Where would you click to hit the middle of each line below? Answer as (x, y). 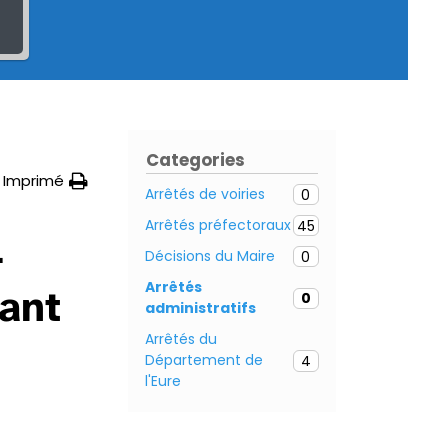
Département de (204, 360)
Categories (196, 160)
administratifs (200, 308)
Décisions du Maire (210, 256)
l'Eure (163, 381)
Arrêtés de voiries (205, 194)
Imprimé (33, 181)
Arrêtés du (181, 339)
